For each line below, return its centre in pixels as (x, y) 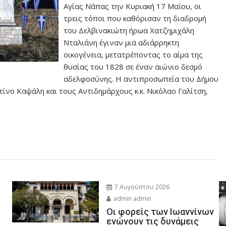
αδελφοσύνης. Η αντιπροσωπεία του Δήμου (141, 79)
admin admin (131, 198)
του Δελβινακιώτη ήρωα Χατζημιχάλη (129, 30)
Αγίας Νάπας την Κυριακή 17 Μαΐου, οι (133, 6)
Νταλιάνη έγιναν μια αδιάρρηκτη (122, 42)
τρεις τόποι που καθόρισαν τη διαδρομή (135, 18)
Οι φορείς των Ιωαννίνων (160, 211)
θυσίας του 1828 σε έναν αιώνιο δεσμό (133, 67)
